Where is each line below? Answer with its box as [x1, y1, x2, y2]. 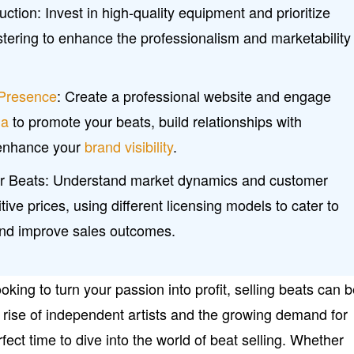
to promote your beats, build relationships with [9, 110, 303, 131]
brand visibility [85, 135, 174, 156]
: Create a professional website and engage [57, 85, 332, 106]
